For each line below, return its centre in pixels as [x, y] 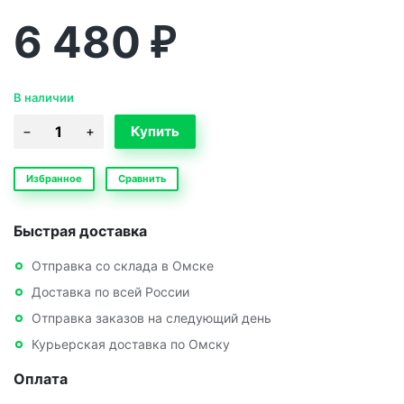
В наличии [44, 97]
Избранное [54, 178]
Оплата [41, 378]
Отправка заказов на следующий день [151, 317]
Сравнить [142, 178]
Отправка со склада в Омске [123, 265]
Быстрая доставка [80, 230]
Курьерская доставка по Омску [131, 344]
